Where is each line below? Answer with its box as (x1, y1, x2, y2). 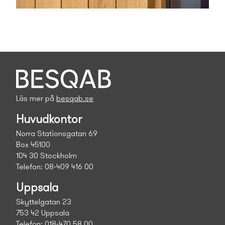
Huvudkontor (16, 114, 82, 126)
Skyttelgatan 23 (16, 198, 71, 206)
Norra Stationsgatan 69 (16, 130, 97, 138)
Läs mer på (16, 94, 56, 103)
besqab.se (56, 94, 93, 103)
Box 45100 (16, 141, 50, 149)
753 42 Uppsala (16, 209, 69, 217)
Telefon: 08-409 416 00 (16, 163, 93, 171)
